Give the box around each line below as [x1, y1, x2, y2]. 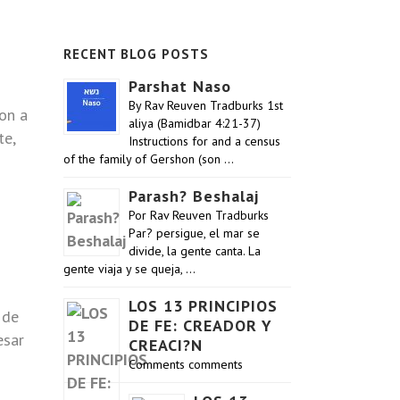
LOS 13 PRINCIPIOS [129, 296, 278, 316]
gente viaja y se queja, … [63, 261, 196, 277]
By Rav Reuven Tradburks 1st [129, 97, 283, 113]
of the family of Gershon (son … [63, 151, 234, 167]
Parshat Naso [129, 76, 231, 96]
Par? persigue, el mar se [129, 225, 260, 241]
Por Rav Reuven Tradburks [129, 207, 269, 223]
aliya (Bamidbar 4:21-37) [129, 115, 261, 131]
